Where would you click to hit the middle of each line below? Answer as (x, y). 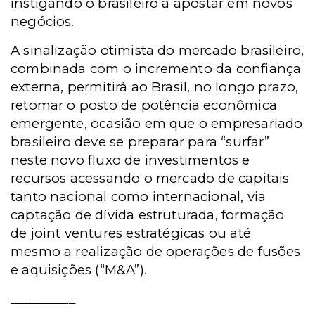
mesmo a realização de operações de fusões (156, 251)
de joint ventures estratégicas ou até (131, 233)
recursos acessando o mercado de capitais (150, 178)
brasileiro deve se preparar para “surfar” (140, 142)
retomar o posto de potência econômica (144, 105)
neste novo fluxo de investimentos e (130, 160)
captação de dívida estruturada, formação (148, 215)
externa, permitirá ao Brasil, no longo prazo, (155, 87)
